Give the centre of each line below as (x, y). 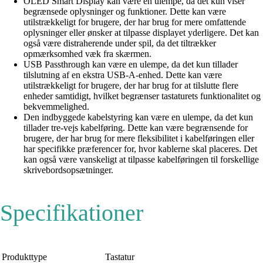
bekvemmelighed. (56, 106)
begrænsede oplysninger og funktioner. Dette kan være (125, 11)
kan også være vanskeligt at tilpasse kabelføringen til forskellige (141, 159)
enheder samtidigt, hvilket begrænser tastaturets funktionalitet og (142, 96)
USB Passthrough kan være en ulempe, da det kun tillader (131, 64)
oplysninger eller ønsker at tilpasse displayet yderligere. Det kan (141, 32)
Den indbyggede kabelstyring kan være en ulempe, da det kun (138, 117)
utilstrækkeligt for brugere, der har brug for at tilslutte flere (131, 85)
